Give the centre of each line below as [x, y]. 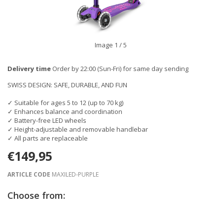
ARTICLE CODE [29, 174]
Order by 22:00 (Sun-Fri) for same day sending [120, 69]
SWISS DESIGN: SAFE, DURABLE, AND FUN [67, 85]
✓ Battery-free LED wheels [47, 120]
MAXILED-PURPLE [74, 174]
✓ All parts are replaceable [48, 138]
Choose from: [36, 195]
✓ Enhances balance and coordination [65, 111]
